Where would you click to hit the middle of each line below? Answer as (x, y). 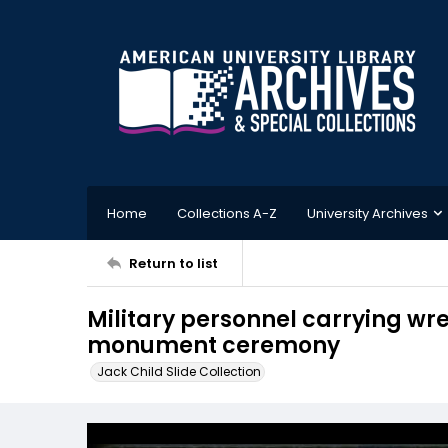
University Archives (367, 213)
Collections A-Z (227, 213)
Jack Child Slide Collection (179, 371)
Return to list (173, 263)
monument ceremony (213, 345)
